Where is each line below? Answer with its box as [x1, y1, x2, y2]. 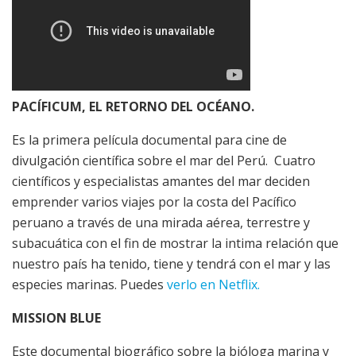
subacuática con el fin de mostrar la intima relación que [12, 234, 339, 253]
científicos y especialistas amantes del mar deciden [12, 172, 310, 191]
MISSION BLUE [12, 309, 101, 327]
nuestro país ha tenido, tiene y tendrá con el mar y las [12, 255, 331, 273]
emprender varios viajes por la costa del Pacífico [12, 193, 296, 211]
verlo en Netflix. [167, 276, 260, 294]
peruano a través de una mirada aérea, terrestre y [12, 214, 310, 232]
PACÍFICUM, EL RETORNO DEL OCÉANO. [12, 98, 254, 116]
